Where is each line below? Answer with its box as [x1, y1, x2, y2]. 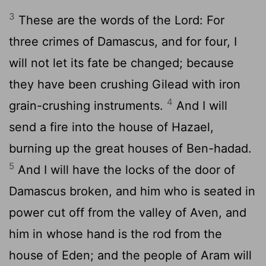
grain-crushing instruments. [9, 98, 167, 113]
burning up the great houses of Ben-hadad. [9, 141, 252, 156]
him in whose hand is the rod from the [9, 226, 222, 241]
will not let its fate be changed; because [9, 55, 234, 70]
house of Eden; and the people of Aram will [9, 248, 252, 262]
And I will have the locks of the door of [14, 162, 235, 177]
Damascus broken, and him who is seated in [9, 183, 255, 198]
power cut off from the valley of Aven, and [9, 205, 246, 220]
